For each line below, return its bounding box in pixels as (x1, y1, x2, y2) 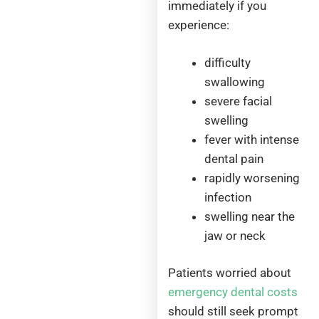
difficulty (204, 55, 251, 70)
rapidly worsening (204, 170, 300, 185)
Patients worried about (168, 266, 292, 281)
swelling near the (204, 209, 296, 224)
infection (204, 189, 252, 204)
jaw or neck (204, 228, 266, 243)
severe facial (204, 93, 273, 108)
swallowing (204, 74, 266, 89)
